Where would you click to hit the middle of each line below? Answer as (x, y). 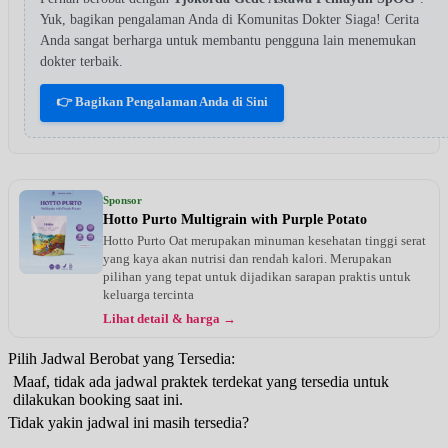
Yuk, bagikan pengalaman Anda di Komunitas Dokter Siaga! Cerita (229, 19)
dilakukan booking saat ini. (98, 399)
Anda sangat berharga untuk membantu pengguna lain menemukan (228, 40)
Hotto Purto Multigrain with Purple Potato (235, 219)
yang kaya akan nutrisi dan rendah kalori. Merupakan (247, 258)
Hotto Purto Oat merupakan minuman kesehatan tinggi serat (264, 240)
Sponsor (122, 199)
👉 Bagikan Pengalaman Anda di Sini (162, 101)
